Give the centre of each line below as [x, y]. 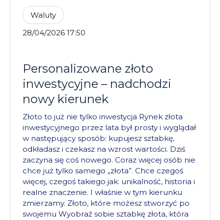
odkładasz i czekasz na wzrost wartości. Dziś [104, 149]
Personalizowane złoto [88, 68]
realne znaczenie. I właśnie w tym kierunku [102, 192]
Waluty [43, 15]
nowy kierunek [66, 99]
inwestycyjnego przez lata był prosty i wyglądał [109, 127]
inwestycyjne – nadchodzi [97, 83]
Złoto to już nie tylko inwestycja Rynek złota [103, 116]
